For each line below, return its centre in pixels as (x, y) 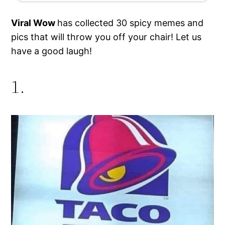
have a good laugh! (52, 51)
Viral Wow (34, 23)
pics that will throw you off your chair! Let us (106, 37)
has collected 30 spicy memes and (131, 23)
